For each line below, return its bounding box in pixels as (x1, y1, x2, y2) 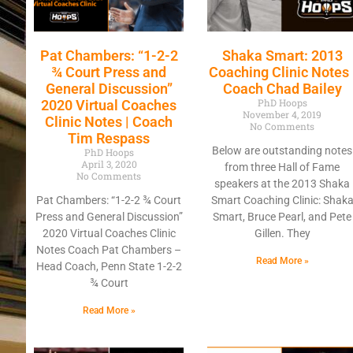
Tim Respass (68, 129, 150, 147)
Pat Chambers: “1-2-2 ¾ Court (36, 193, 182, 206)
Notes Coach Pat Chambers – (36, 243, 182, 256)
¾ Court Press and (51, 63, 167, 80)
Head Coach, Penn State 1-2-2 (35, 259, 182, 273)
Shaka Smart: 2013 (221, 46, 343, 64)
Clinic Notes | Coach (45, 113, 173, 130)
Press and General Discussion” (35, 210, 183, 223)
